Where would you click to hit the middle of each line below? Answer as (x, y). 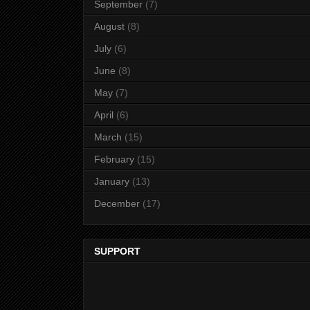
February (114, 159)
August (109, 27)
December (117, 204)
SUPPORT (117, 251)
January (112, 182)
